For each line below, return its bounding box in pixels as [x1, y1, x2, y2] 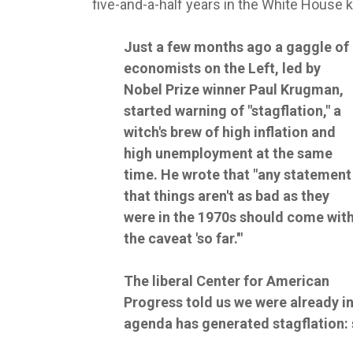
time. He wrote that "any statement [124, 166, 351, 184]
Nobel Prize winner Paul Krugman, [124, 81, 344, 98]
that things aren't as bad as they [124, 188, 329, 205]
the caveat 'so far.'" [124, 230, 243, 247]
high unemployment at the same [124, 145, 333, 162]
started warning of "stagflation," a [124, 102, 341, 120]
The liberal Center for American [124, 273, 329, 290]
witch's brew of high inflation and [124, 124, 336, 141]
